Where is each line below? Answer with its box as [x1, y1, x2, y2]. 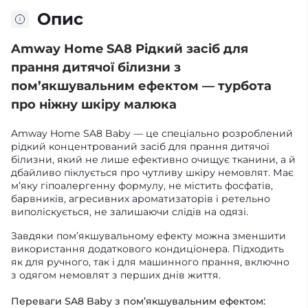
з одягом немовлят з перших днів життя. [11, 269, 221, 281]
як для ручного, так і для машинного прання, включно [11, 256, 289, 268]
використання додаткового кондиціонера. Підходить [11, 243, 284, 255]
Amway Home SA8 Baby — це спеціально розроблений [11, 127, 293, 140]
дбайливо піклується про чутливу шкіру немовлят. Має [11, 166, 294, 179]
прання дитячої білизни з [11, 60, 181, 75]
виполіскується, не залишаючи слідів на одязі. [11, 206, 248, 218]
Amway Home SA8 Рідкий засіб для [11, 41, 248, 56]
